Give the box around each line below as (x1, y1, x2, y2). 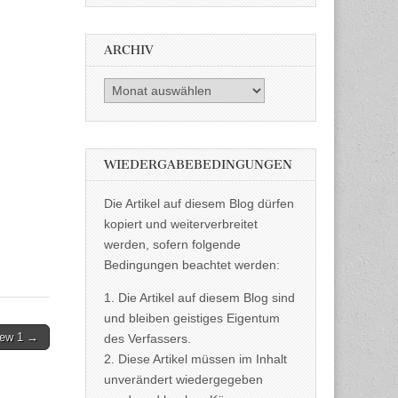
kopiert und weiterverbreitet (104, 217, 258, 232)
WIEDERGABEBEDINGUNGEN (104, 157, 292, 173)
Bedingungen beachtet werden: (104, 258, 280, 273)
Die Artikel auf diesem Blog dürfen (104, 196, 294, 211)
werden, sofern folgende (104, 237, 241, 252)
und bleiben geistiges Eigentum (104, 311, 280, 326)
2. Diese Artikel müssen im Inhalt (104, 352, 287, 367)
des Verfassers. (104, 331, 191, 346)
